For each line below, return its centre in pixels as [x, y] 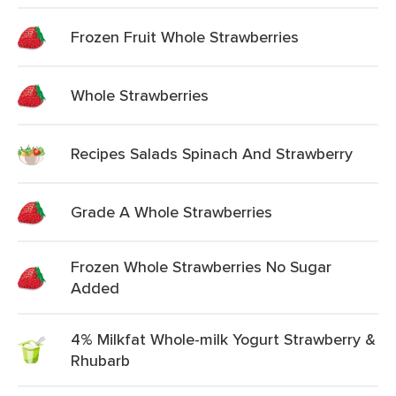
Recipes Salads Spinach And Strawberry [212, 153]
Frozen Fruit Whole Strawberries [185, 37]
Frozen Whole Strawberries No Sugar [201, 267]
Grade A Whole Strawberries [171, 212]
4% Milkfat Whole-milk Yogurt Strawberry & [223, 339]
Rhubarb [100, 360]
